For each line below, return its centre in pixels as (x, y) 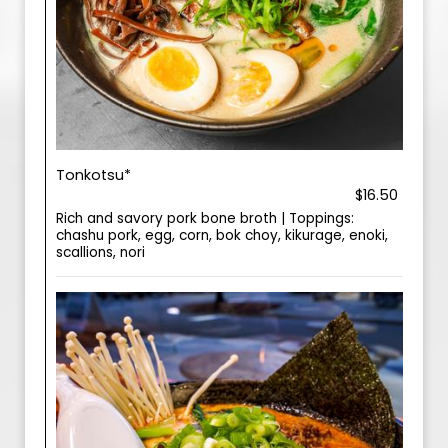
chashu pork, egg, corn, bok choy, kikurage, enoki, (222, 235)
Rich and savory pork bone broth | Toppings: (205, 218)
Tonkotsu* (93, 175)
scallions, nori (100, 252)
